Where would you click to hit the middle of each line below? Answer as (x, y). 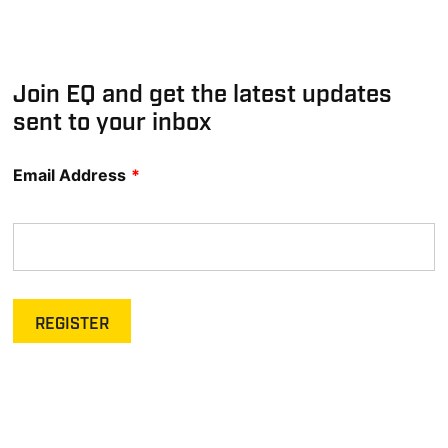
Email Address (70, 175)
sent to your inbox (112, 123)
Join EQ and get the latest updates (203, 95)
